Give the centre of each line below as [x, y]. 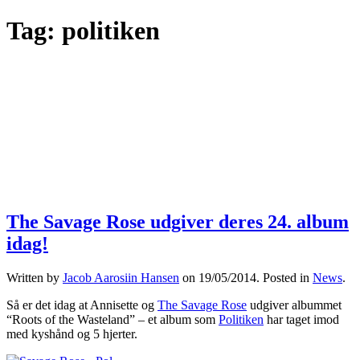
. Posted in [284, 277]
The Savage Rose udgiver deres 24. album [178, 221]
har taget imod [301, 319]
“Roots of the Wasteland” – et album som [112, 319]
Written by [35, 277]
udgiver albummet [294, 305]
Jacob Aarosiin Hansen [121, 277]
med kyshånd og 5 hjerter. [72, 333]
